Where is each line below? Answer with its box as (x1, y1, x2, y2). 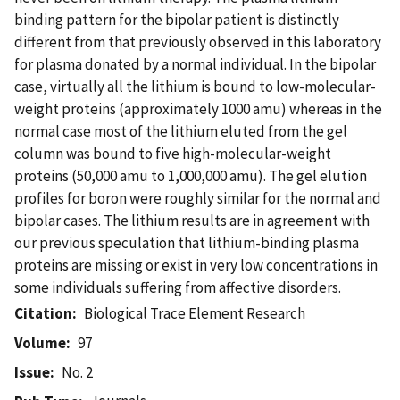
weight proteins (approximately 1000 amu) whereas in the (14, 98, 382, 119)
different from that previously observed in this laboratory (14, 31, 381, 52)
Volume (14, 332, 66, 353)
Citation (14, 303, 72, 323)
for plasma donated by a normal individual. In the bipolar (14, 54, 376, 74)
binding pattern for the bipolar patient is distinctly (14, 9, 339, 29)
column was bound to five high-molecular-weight (14, 143, 331, 163)
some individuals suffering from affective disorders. (14, 277, 341, 297)
